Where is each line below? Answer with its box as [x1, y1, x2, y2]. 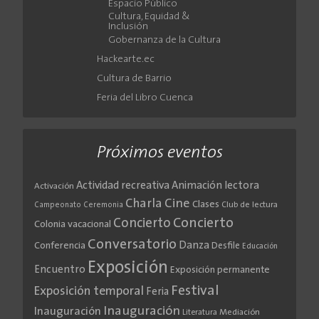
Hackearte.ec [97, 53, 155, 65]
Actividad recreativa [76, 181, 169, 192]
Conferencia [34, 241, 85, 251]
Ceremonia [83, 202, 123, 210]
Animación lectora [172, 181, 259, 192]
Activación [34, 182, 74, 192]
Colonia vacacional [34, 219, 111, 231]
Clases [192, 199, 219, 211]
